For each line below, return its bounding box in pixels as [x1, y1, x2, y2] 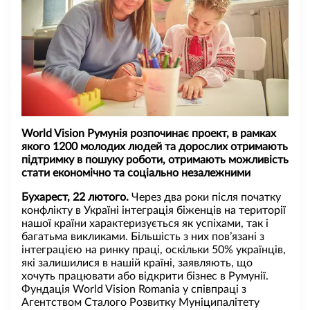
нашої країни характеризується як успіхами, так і [21, 217, 268, 229]
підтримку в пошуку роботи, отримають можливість [21, 154, 289, 165]
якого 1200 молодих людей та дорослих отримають [21, 140, 288, 152]
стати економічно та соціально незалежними [21, 167, 250, 179]
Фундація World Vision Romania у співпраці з [21, 283, 246, 295]
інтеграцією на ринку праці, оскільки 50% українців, [21, 244, 286, 255]
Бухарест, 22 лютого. [21, 191, 129, 203]
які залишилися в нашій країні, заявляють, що [21, 257, 253, 268]
